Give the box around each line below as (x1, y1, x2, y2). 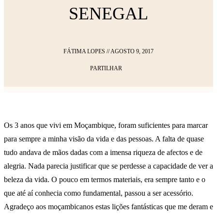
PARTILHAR (90, 64, 122, 72)
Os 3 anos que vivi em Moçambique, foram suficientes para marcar (4, 121, 208, 129)
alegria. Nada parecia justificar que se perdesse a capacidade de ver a (4, 161, 213, 170)
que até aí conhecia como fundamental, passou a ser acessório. (4, 188, 193, 197)
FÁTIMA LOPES (63, 47, 105, 55)
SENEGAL (69, 3, 148, 23)
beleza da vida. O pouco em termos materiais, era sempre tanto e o (4, 175, 205, 184)
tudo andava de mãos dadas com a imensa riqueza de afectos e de (4, 148, 202, 156)
